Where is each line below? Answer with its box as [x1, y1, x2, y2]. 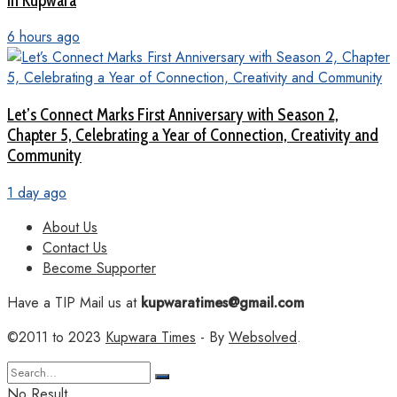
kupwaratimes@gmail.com [136, 292, 304, 313]
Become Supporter [43, 257, 156, 278]
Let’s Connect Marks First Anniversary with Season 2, [7, 104, 339, 125]
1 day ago [7, 182, 66, 203]
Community [7, 144, 82, 166]
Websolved [229, 326, 297, 347]
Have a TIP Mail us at [7, 292, 136, 313]
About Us [43, 216, 97, 237]
